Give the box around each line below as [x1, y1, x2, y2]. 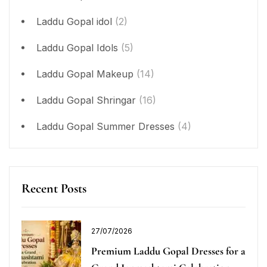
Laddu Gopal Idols [36, 42, 118, 54]
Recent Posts [21, 181, 86, 197]
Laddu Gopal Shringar [36, 94, 136, 107]
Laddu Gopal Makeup [36, 68, 133, 80]
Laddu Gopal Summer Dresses [36, 120, 175, 133]
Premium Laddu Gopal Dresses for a [91, 244, 246, 258]
